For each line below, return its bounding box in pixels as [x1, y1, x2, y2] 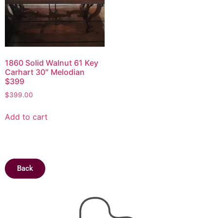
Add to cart [5, 112, 48, 122]
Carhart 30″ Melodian [5, 67, 85, 77]
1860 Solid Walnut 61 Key [5, 58, 98, 68]
